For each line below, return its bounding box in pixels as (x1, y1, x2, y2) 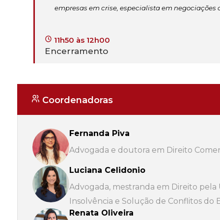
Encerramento (45, 46, 108, 56)
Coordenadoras (40, 95, 113, 106)
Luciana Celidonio (69, 165, 145, 175)
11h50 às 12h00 (52, 35, 110, 45)
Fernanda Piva (69, 129, 130, 138)
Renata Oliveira (69, 208, 134, 218)
